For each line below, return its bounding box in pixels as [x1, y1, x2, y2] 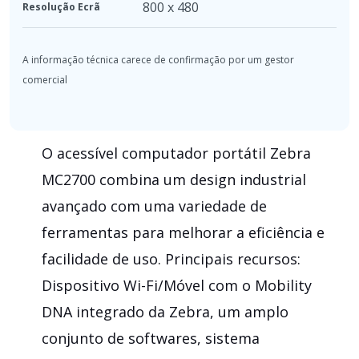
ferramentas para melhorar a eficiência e [42, 222, 325, 242]
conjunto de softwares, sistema [42, 328, 260, 348]
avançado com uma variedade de [42, 196, 267, 216]
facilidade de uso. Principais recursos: [42, 248, 301, 268]
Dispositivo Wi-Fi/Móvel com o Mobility [42, 275, 312, 295]
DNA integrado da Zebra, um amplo [42, 301, 288, 321]
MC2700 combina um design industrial [42, 169, 306, 189]
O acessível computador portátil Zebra [42, 143, 311, 163]
